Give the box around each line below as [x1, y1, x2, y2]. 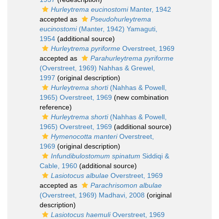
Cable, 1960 [40, 162, 77, 170]
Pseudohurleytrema [90, 15, 151, 23]
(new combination [112, 93, 169, 101]
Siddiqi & [140, 152, 169, 160]
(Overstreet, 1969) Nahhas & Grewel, [40, 64, 155, 72]
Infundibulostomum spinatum [51, 152, 140, 160]
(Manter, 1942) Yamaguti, [77, 25, 157, 33]
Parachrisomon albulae [90, 181, 162, 189]
